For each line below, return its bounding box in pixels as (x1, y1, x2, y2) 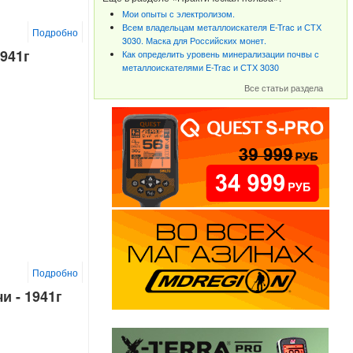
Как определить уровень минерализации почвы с (121, 47, 319, 60)
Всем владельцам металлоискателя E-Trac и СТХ (121, 20, 321, 33)
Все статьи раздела (244, 80, 324, 94)
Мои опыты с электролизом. (121, 7, 235, 20)
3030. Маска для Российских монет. (121, 34, 266, 46)
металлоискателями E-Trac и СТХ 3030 (121, 61, 279, 73)
